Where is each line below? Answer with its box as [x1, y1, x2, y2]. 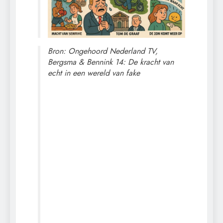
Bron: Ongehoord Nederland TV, [48, 45, 158, 57]
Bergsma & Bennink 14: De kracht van [48, 56, 174, 68]
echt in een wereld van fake [48, 67, 140, 79]
